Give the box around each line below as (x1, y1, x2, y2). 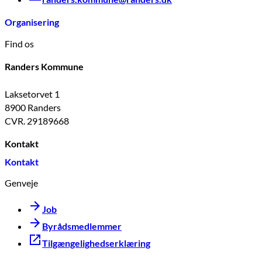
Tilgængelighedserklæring (42, 237, 150, 249)
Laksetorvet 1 (5, 88, 60, 99)
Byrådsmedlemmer (42, 220, 122, 232)
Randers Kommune (5, 60, 84, 72)
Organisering (5, 16, 59, 28)
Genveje (5, 177, 38, 188)
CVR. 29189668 (5, 115, 69, 126)
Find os (5, 37, 34, 49)
